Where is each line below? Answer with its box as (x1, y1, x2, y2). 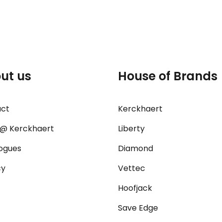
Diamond (118, 143, 154, 155)
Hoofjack (118, 182, 153, 194)
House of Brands (118, 68, 218, 85)
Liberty (118, 123, 145, 135)
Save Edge (118, 202, 159, 214)
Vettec (118, 163, 146, 174)
